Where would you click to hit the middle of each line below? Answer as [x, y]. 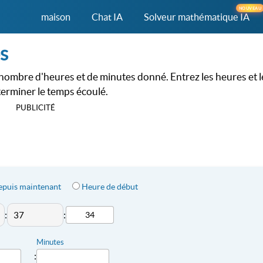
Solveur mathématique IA [197, 17]
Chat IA [107, 17]
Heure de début [109, 187]
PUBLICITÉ [35, 108]
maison [56, 17]
